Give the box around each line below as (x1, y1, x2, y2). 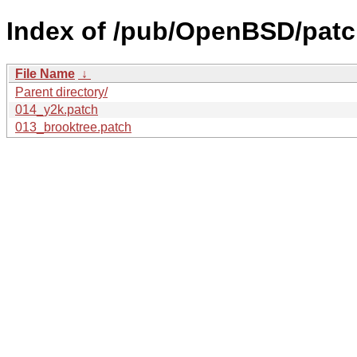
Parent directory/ (15, 84, 108, 99)
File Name (15, 66, 75, 80)
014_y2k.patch (15, 102, 98, 116)
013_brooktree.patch (15, 120, 131, 134)
